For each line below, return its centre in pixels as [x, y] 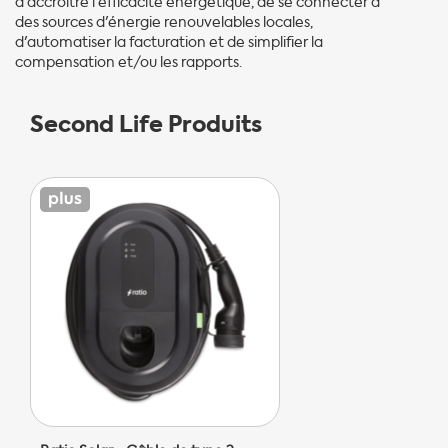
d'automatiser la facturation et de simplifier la [169, 42]
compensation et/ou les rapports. [128, 62]
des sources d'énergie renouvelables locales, [164, 22]
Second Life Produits [146, 124]
